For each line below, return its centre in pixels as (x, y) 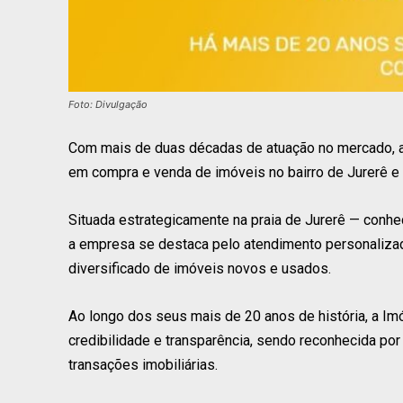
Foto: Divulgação (108, 104)
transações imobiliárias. (143, 364)
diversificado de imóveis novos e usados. (200, 268)
